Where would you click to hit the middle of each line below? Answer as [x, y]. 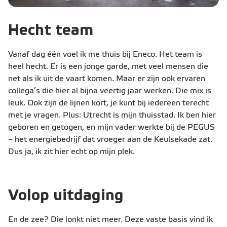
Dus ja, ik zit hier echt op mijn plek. [71, 152]
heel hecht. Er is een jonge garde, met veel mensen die [108, 67]
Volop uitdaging [66, 196]
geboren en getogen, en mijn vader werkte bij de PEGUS [111, 128]
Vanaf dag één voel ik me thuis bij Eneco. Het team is [105, 55]
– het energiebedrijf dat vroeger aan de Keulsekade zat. [110, 140]
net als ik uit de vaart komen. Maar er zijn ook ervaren [107, 79]
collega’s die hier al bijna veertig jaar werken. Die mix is [110, 91]
